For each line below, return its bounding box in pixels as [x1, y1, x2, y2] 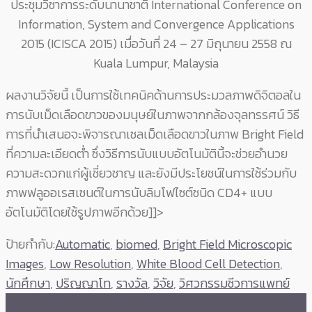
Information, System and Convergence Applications [17, 15, 295, 34]
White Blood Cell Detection [136, 254, 280, 274]
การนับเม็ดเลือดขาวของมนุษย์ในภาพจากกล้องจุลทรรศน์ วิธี [6, 105, 299, 125]
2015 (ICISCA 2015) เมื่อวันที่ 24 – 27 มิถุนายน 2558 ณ [20, 34, 292, 54]
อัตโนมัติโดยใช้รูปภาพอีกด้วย [6, 203, 148, 222]
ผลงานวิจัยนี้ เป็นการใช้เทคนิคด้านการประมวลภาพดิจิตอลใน [6, 86, 301, 105]
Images [6, 254, 44, 274]
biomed [116, 235, 157, 254]
